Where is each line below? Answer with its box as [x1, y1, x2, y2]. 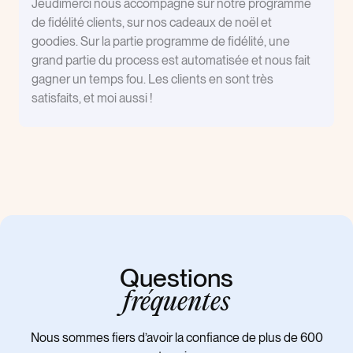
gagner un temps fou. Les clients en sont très [32, 72, 273, 87]
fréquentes [123, 290, 230, 316]
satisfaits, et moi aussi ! [32, 91, 152, 106]
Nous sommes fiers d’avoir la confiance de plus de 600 [30, 330, 323, 345]
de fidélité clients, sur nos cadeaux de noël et [32, 15, 272, 30]
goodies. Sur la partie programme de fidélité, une [32, 34, 290, 49]
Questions [120, 262, 233, 293]
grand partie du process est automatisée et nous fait [32, 53, 310, 68]
